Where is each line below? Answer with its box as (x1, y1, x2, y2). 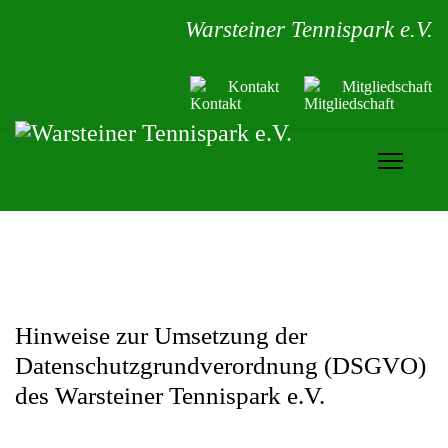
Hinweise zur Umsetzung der (15, 322, 307, 349)
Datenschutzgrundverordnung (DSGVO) (15, 352, 426, 379)
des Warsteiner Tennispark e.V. (15, 382, 325, 409)
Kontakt (228, 78, 279, 95)
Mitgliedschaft (342, 78, 432, 95)
